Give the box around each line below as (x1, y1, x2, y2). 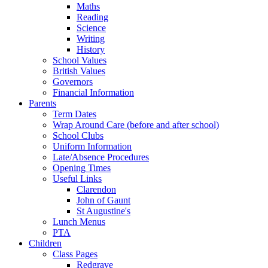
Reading (77, 11, 108, 22)
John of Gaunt (77, 194, 130, 205)
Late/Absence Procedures (53, 151, 149, 162)
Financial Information (53, 87, 134, 98)
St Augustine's (77, 205, 130, 216)
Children (29, 237, 62, 248)
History (77, 44, 105, 54)
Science (77, 22, 106, 33)
